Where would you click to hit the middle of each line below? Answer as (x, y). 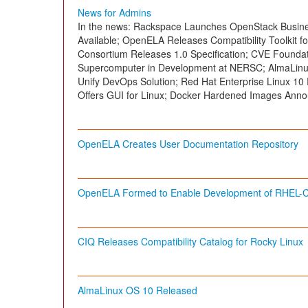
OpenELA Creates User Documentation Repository (188, 144)
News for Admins (114, 13)
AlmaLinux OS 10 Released (137, 290)
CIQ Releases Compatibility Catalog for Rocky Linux (190, 242)
